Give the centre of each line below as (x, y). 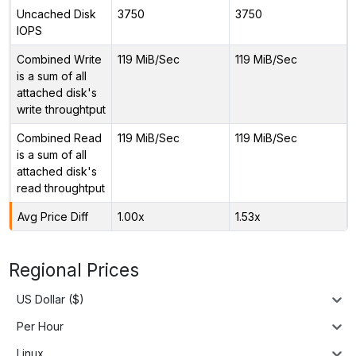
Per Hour (40, 327)
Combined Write (59, 59)
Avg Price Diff (52, 216)
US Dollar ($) (50, 300)
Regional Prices (74, 269)
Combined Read (59, 137)
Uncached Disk (56, 14)
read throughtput (60, 188)
